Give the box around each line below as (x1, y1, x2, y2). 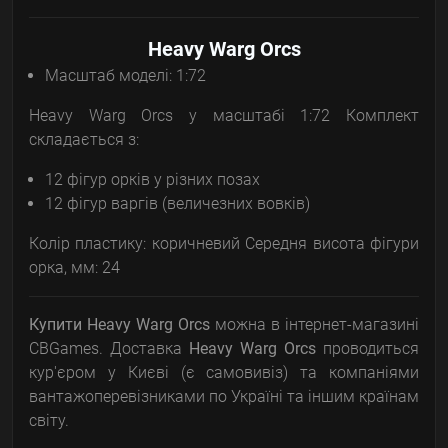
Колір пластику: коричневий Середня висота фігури (29, 234, 419, 254)
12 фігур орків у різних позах (45, 170, 260, 190)
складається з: (29, 130, 139, 150)
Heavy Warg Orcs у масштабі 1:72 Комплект (29, 106, 419, 126)
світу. (29, 411, 69, 431)
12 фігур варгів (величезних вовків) (45, 194, 310, 214)
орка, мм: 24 (29, 258, 120, 278)
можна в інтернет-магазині (210, 315, 419, 335)
